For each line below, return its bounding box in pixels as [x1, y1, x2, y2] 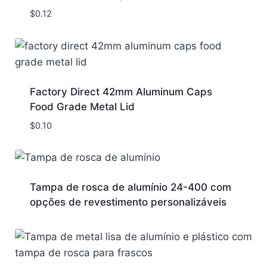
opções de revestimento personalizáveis [29, 195, 226, 208]
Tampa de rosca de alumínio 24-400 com [29, 181, 231, 193]
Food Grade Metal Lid [29, 100, 135, 113]
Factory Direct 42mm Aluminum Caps [29, 85, 212, 98]
